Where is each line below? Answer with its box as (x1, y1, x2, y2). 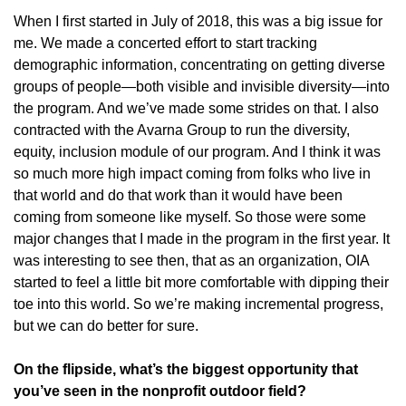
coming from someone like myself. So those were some (14, 209, 366, 225)
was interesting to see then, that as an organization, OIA (14, 253, 369, 268)
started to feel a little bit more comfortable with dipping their (14, 275, 389, 290)
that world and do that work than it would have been (14, 188, 343, 203)
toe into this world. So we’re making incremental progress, (14, 296, 383, 312)
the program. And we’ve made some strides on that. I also (14, 101, 379, 116)
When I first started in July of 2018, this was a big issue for (14, 14, 382, 29)
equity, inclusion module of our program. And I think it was (14, 144, 381, 159)
